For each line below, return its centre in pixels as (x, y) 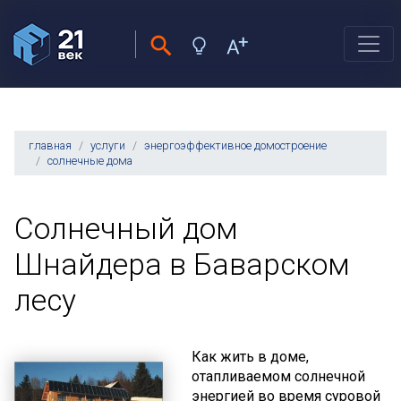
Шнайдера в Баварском (182, 264)
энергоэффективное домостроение (235, 145)
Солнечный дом (126, 229)
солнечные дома (90, 161)
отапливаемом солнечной (279, 376)
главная (50, 145)
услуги (108, 145)
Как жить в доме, (251, 357)
